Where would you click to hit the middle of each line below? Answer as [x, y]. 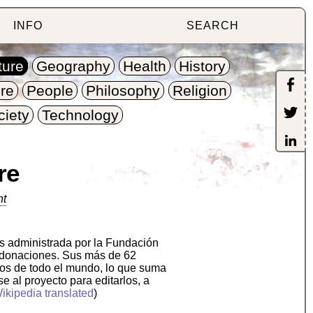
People [50, 91]
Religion [200, 91]
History [203, 66]
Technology [80, 115]
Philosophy [123, 91]
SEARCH [212, 26]
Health [145, 66]
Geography [74, 66]
